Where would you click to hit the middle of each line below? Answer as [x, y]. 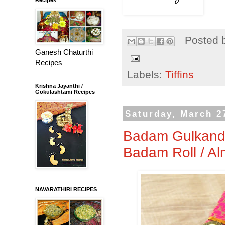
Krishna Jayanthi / [59, 86]
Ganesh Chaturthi [64, 52]
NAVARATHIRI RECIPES [66, 189]
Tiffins [180, 75]
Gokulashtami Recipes [65, 92]
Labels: [146, 75]
